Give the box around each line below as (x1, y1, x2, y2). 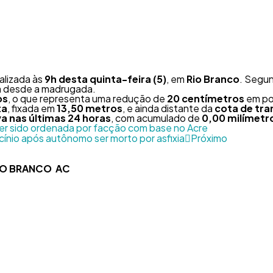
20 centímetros (167, 92, 244, 105)
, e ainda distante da (122, 102, 214, 115)
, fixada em (7, 102, 57, 115)
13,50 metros (57, 102, 122, 115)
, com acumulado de (111, 112, 202, 124)
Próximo (191, 132, 227, 144)
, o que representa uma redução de (8, 92, 167, 105)
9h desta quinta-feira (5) (44, 73, 166, 85)
